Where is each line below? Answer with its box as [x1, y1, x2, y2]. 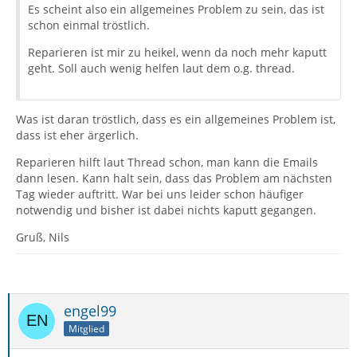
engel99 [64, 300, 116, 320]
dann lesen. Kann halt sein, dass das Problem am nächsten [16, 170, 332, 186]
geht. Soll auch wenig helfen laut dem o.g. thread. [28, 60, 295, 76]
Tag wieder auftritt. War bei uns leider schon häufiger [16, 186, 304, 202]
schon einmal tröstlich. [28, 17, 150, 33]
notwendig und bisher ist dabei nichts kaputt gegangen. [16, 202, 316, 218]
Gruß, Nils [16, 229, 69, 245]
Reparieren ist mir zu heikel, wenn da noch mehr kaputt [28, 44, 327, 60]
